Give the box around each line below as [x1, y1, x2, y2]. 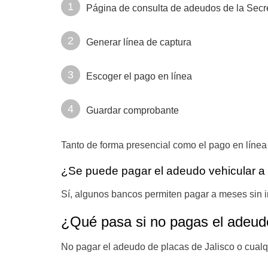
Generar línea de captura [86, 37, 191, 47]
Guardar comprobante [86, 105, 179, 115]
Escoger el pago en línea [86, 71, 192, 81]
